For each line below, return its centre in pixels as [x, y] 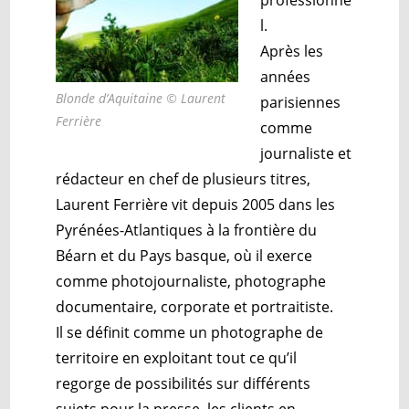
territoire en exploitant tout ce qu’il [177, 357]
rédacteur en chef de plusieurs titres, [184, 178]
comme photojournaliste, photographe [191, 281]
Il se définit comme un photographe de [190, 332]
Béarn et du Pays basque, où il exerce [184, 255]
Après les [292, 51]
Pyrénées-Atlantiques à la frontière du [187, 230]
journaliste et [306, 153]
